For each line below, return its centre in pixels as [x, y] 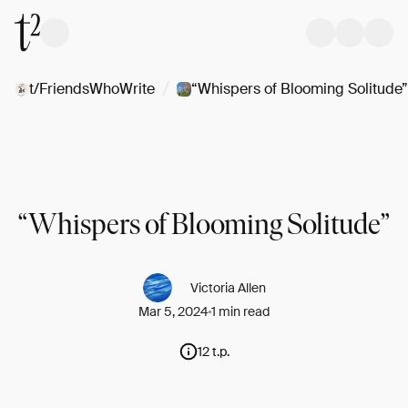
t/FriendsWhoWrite [92, 89]
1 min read [240, 311]
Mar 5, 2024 [173, 311]
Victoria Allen [228, 288]
